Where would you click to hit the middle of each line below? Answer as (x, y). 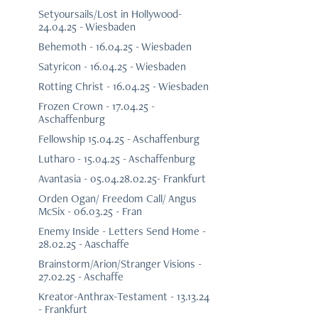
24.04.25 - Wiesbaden (87, 27)
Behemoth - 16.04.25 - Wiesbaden (115, 47)
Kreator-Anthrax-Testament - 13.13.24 (124, 297)
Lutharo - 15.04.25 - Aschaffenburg (116, 159)
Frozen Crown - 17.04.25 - (96, 106)
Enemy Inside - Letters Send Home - (122, 231)
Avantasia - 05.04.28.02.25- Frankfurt (122, 179)
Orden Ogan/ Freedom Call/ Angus (117, 199)
